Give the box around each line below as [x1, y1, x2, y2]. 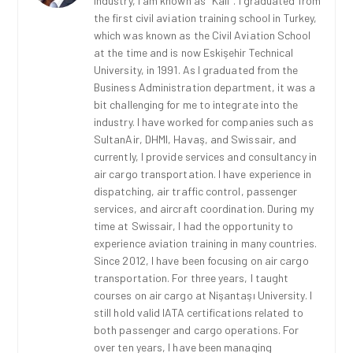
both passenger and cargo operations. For [94, 323, 299, 336]
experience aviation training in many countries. [94, 236, 317, 250]
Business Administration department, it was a [94, 80, 316, 94]
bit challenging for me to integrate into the [94, 98, 299, 111]
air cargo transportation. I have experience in [94, 167, 311, 180]
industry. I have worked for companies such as [94, 115, 314, 128]
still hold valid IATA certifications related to [94, 306, 303, 319]
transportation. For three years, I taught [94, 271, 289, 284]
